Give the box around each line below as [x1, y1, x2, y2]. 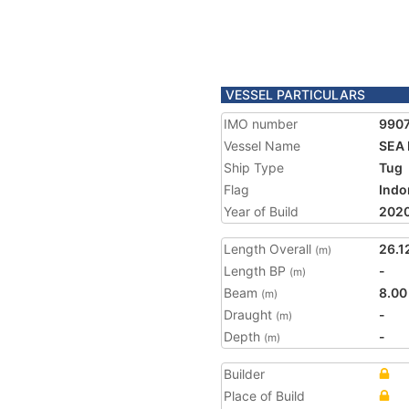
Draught [224, 307, 276, 322]
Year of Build [224, 204, 299, 219]
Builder [224, 366, 265, 382]
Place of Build [224, 388, 305, 404]
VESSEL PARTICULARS [225, 87, 365, 102]
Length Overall [224, 241, 315, 257]
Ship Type [224, 160, 284, 175]
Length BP [224, 263, 289, 278]
